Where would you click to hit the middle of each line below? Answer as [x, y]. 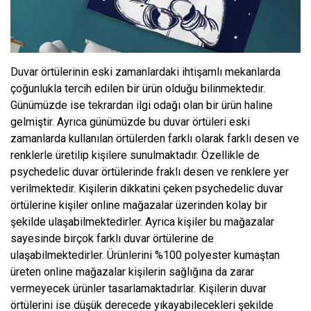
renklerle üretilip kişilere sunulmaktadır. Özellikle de [135, 155]
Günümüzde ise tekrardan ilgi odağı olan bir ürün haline [142, 105]
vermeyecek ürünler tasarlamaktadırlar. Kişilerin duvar [138, 288]
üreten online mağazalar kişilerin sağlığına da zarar [132, 271]
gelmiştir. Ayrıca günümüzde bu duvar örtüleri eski [130, 121]
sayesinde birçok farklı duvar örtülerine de [112, 238]
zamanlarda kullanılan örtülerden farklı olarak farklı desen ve [155, 138]
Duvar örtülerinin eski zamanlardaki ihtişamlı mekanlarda [145, 72]
